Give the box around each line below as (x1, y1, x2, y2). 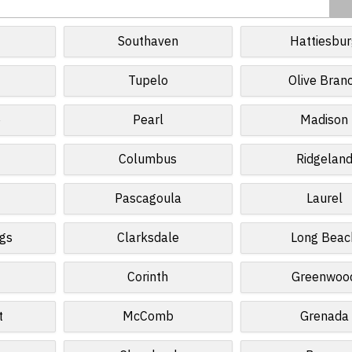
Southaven (117, 32, 178, 51)
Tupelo (127, 71, 168, 90)
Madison (300, 111, 349, 130)
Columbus (119, 150, 178, 169)
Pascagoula (114, 189, 181, 208)
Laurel (306, 189, 343, 208)
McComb (122, 307, 174, 326)
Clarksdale (116, 229, 179, 247)
